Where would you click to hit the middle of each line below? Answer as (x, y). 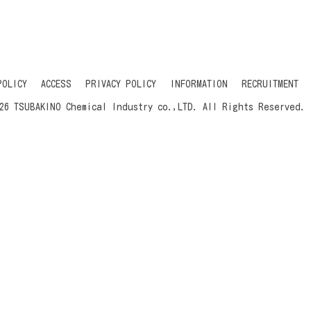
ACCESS (56, 84)
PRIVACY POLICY (121, 84)
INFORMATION (199, 84)
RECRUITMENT (270, 84)
